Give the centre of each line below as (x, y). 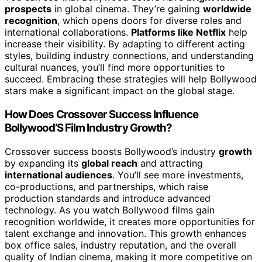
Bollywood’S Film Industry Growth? (89, 127)
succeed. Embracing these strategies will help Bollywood (131, 79)
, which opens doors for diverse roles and (149, 21)
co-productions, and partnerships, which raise (106, 186)
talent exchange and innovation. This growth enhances (125, 233)
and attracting (170, 163)
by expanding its (43, 163)
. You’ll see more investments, (178, 175)
